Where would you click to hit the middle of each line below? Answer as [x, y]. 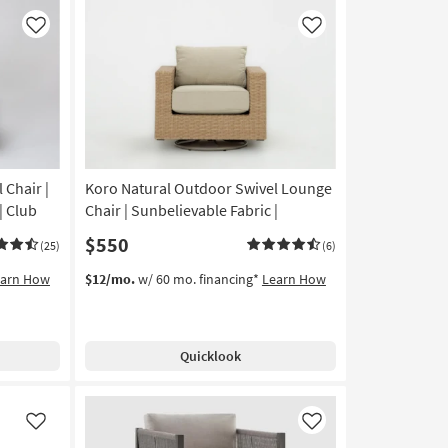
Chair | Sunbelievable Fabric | [181, 210]
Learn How [293, 279]
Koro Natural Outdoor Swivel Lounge [208, 188]
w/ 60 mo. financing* [198, 279]
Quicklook [210, 356]
